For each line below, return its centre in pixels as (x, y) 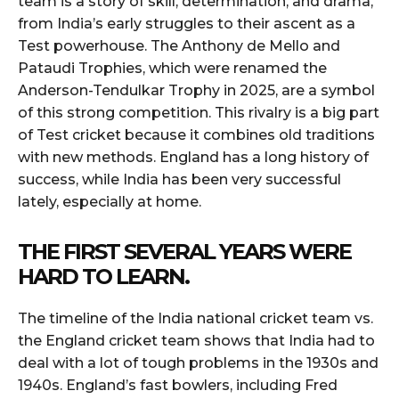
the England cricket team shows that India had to (196, 340)
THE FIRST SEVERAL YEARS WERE (184, 251)
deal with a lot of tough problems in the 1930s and (198, 362)
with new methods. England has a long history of (193, 157)
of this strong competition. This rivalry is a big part (199, 112)
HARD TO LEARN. (103, 276)
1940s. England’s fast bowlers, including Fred (178, 385)
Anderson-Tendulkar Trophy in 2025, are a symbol (196, 90)
